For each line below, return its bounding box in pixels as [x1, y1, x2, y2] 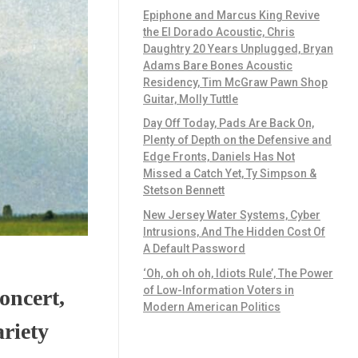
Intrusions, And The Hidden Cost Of [143, 225, 325, 239]
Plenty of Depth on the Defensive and [143, 133, 332, 147]
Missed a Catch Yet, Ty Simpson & [143, 167, 316, 181]
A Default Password [143, 242, 245, 256]
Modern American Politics [143, 300, 280, 314]
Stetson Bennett [143, 184, 225, 197]
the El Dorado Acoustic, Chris [143, 25, 295, 38]
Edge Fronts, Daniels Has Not [143, 150, 295, 164]
